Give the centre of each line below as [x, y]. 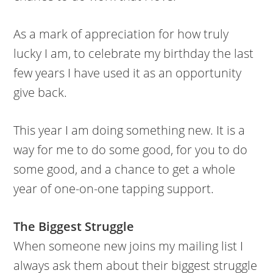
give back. [41, 92]
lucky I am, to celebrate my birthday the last [134, 53]
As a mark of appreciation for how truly [121, 34]
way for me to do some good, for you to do [131, 150]
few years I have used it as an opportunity [128, 73]
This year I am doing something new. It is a [129, 130]
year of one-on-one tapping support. [114, 189]
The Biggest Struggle [74, 226]
